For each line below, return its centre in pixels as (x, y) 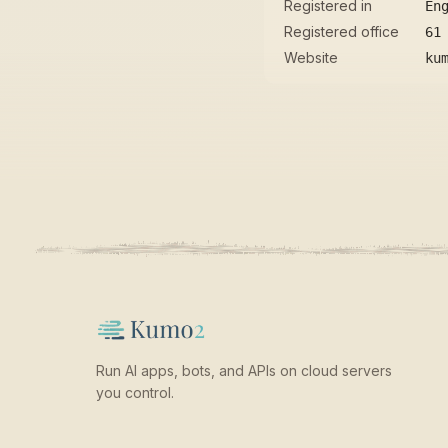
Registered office (341, 31)
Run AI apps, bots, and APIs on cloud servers (244, 370)
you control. (135, 392)
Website (311, 57)
